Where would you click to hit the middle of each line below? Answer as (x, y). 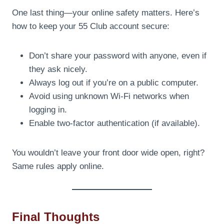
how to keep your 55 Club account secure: (91, 26)
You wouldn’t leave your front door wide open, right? (108, 152)
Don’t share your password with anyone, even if (118, 55)
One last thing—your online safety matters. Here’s (106, 12)
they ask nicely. (58, 69)
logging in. (48, 109)
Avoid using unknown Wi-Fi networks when (109, 96)
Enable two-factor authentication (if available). (114, 123)
